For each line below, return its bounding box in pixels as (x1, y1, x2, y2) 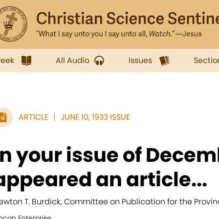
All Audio (56, 55, 89, 66)
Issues (129, 55, 152, 66)
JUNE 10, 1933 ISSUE (61, 111, 130, 123)
